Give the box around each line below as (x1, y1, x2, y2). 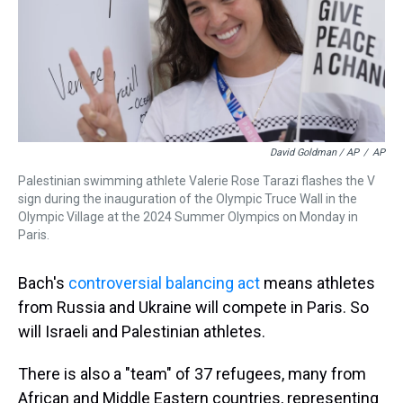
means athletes (260, 273, 375, 292)
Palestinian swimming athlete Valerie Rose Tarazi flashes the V (18, 174, 375, 188)
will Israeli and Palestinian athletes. (18, 322, 265, 341)
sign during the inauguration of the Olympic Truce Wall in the (18, 192, 357, 206)
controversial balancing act (68, 273, 260, 292)
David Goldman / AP (270, 147, 359, 158)
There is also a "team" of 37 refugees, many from (18, 364, 366, 383)
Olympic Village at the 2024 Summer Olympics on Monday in (18, 210, 358, 224)
